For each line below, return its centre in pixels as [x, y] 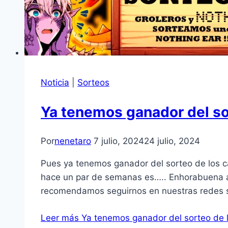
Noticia [55, 82]
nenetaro [73, 141]
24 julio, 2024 [172, 141]
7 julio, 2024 [119, 141]
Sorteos [93, 82]
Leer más [60, 218]
